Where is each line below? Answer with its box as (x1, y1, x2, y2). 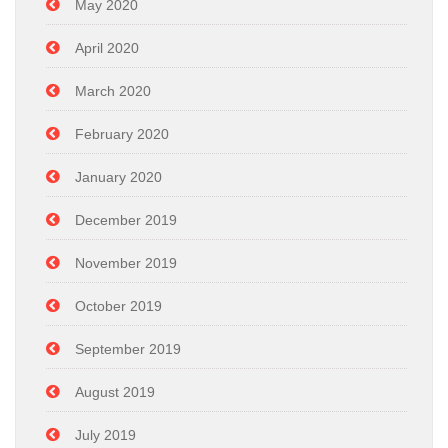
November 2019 (75, 254, 177, 271)
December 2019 (75, 211, 177, 228)
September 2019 (75, 340, 181, 357)
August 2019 (75, 383, 155, 400)
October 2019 (75, 297, 162, 314)
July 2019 (75, 426, 136, 443)
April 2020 (75, 39, 139, 56)
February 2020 (75, 125, 169, 142)
